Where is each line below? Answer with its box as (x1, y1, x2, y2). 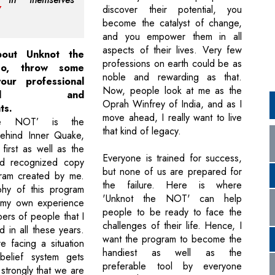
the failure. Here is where (103, 178, 242, 193)
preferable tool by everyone (103, 259, 242, 274)
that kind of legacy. (103, 124, 182, 139)
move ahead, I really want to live (103, 110, 242, 125)
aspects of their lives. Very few (103, 43, 242, 58)
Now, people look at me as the (103, 83, 242, 98)
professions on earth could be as (103, 56, 242, 71)
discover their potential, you (103, 2, 242, 17)
